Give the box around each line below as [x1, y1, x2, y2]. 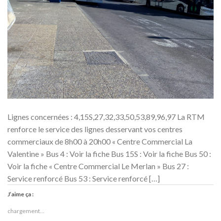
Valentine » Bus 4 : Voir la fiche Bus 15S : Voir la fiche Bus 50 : [7, 148, 211, 158]
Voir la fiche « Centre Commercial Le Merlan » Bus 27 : [7, 161, 189, 171]
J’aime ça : [7, 190, 34, 198]
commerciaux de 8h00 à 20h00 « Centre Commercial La [7, 136, 192, 146]
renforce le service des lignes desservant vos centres [7, 124, 183, 134]
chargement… [7, 207, 44, 215]
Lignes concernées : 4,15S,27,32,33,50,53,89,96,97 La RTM [7, 111, 205, 121]
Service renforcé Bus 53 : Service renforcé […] [7, 173, 160, 183]
